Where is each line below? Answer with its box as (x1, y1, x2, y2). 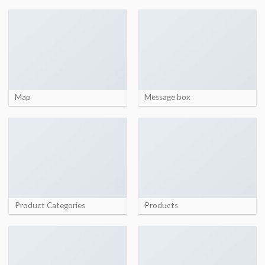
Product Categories (14, 200, 85, 210)
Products (144, 200, 178, 210)
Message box (144, 92, 190, 102)
